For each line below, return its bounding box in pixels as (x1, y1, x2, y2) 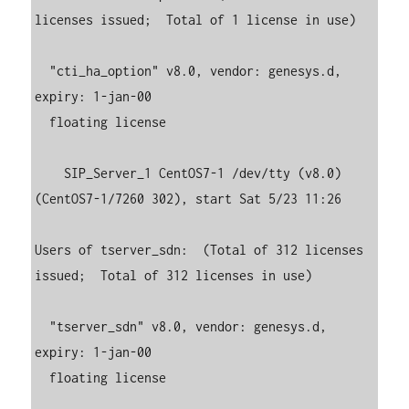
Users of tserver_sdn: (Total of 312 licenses (35, 241, 364, 257)
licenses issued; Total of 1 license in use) (35, 11, 357, 27)
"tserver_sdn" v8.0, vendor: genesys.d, (35, 318, 50, 334)
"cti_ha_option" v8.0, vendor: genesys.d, (35, 62, 50, 79)
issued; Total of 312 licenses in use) (35, 267, 313, 283)
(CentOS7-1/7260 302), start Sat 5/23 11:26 (35, 190, 342, 206)
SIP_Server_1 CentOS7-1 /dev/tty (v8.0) (35, 164, 65, 181)
